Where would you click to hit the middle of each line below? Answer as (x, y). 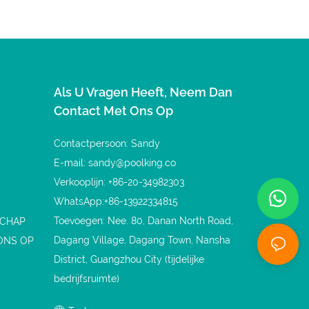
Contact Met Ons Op (114, 110)
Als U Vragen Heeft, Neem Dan (143, 92)
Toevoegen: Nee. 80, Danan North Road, (144, 220)
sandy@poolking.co (132, 162)
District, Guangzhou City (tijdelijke (129, 259)
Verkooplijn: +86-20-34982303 (119, 182)
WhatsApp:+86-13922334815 (116, 201)
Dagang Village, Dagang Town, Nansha (142, 240)
